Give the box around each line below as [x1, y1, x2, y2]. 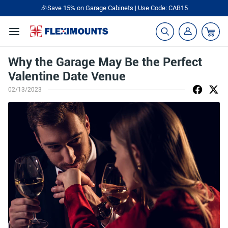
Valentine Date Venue [8, 69, 126, 83]
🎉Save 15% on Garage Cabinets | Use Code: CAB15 [40, 4, 188, 12]
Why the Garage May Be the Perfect [8, 55, 202, 69]
